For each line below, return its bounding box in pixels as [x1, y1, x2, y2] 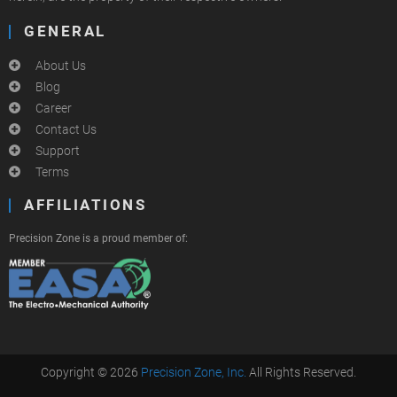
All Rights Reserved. [249, 364, 356, 379]
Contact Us [35, 122, 97, 137]
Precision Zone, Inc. [141, 364, 246, 379]
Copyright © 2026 [41, 364, 141, 379]
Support [35, 144, 80, 159]
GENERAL [24, 23, 106, 41]
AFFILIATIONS [24, 197, 146, 214]
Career [35, 101, 72, 116]
